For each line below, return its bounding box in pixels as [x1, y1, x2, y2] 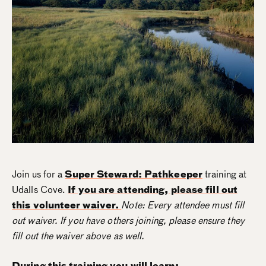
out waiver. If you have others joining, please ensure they [12, 214, 245, 228]
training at [202, 167, 247, 182]
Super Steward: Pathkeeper [65, 167, 202, 182]
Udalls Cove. [12, 183, 68, 197]
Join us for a [12, 167, 65, 182]
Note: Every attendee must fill [121, 198, 245, 213]
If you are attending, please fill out [68, 183, 238, 197]
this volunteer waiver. [12, 198, 122, 213]
